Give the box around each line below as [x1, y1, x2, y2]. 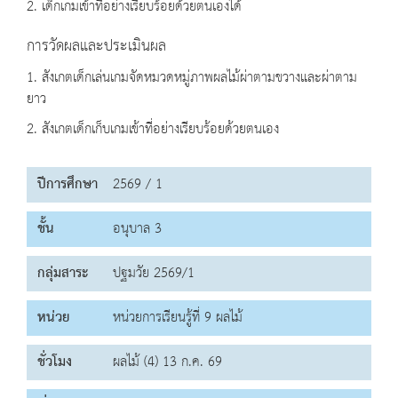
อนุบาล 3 [113, 216, 162, 243]
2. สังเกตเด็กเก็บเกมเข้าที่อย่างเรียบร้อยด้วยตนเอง [27, 116, 279, 143]
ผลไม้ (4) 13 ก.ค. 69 [113, 349, 222, 376]
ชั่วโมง [37, 349, 72, 376]
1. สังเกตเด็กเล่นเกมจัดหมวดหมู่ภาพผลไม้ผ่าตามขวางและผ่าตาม [27, 65, 357, 92]
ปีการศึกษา [37, 171, 98, 198]
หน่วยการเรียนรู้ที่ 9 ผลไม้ [113, 305, 243, 331]
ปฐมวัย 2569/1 [113, 260, 195, 287]
